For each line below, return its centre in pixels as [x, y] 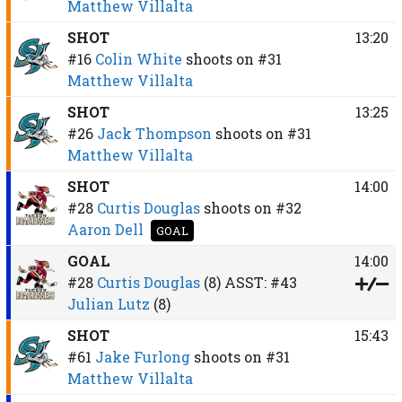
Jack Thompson [154, 133]
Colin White [138, 58]
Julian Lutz [108, 303]
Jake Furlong [142, 356]
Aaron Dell [105, 229]
